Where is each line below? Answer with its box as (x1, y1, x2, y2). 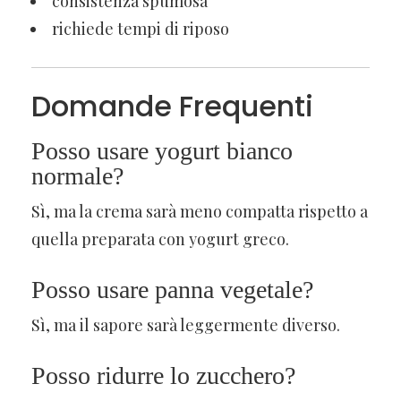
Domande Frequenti (31, 85, 313, 126)
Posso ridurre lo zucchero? (31, 361, 295, 389)
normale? (31, 161, 124, 190)
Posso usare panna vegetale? (31, 275, 313, 303)
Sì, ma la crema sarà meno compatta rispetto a (31, 200, 368, 222)
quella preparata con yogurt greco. (31, 227, 289, 250)
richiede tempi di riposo (52, 17, 229, 39)
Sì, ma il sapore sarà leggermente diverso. (31, 313, 340, 336)
